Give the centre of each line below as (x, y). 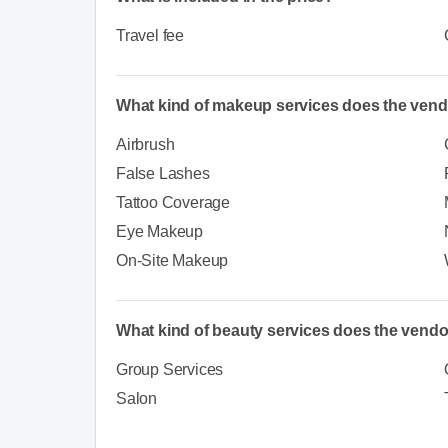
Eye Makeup (159, 231)
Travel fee (150, 35)
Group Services (170, 369)
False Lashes (163, 173)
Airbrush (145, 144)
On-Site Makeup (172, 260)
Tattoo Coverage (173, 202)
